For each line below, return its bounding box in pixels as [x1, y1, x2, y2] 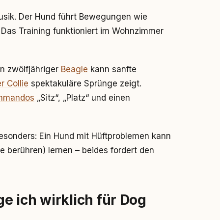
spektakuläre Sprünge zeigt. [28, 79, 141, 88]
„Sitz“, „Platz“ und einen [34, 93, 130, 103]
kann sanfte [88, 64, 137, 74]
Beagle [61, 64, 88, 74]
